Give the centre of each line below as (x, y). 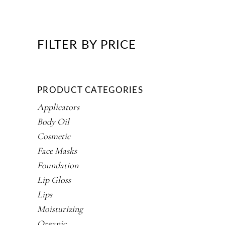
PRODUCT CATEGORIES (90, 90)
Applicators (58, 107)
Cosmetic (54, 136)
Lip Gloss (54, 180)
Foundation (58, 165)
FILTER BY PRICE (87, 45)
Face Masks (57, 151)
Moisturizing (60, 209)
